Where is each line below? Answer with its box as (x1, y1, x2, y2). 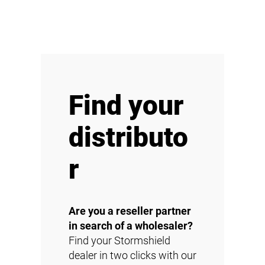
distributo (69, 122, 188, 153)
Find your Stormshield (69, 235, 170, 247)
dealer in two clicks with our (69, 250, 196, 261)
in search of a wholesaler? (69, 220, 193, 232)
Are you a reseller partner (69, 205, 191, 217)
